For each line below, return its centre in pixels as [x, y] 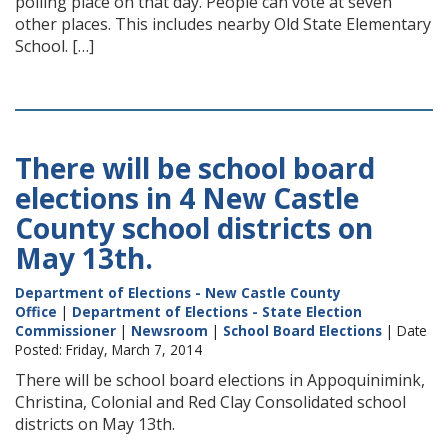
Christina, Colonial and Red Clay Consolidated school [210, 402]
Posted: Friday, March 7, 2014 [108, 349]
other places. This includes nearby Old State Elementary [223, 24]
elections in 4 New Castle [187, 198]
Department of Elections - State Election [217, 311]
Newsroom [169, 330]
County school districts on [194, 228]
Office [36, 311]
